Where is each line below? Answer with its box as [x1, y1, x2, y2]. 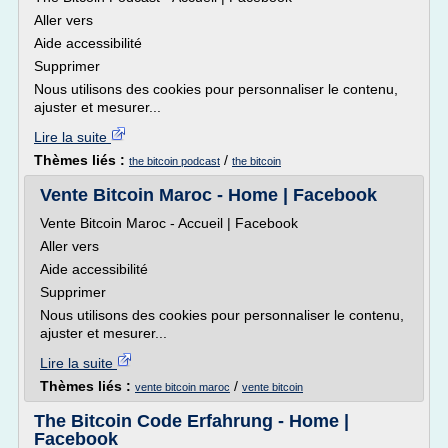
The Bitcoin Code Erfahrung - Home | [34, 411, 349, 431]
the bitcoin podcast [129, 155, 220, 167]
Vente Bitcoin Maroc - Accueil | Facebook [40, 215, 298, 231]
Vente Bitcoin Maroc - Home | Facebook [40, 185, 377, 205]
